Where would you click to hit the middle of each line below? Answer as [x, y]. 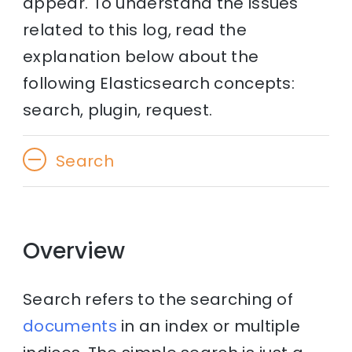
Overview [74, 251]
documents [70, 326]
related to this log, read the [135, 29]
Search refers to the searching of [158, 300]
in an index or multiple [209, 326]
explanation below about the [141, 56]
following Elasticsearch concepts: [159, 83]
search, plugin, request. [118, 110]
